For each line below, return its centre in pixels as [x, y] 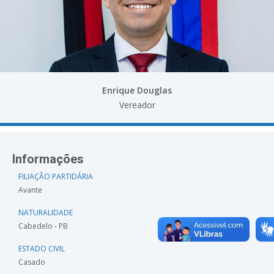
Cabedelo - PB [43, 226]
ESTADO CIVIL [42, 249]
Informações [48, 159]
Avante [30, 190]
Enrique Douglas [137, 90]
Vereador [137, 105]
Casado [32, 262]
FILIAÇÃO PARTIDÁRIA [56, 176]
